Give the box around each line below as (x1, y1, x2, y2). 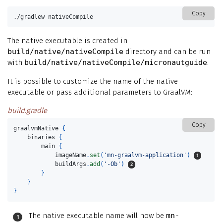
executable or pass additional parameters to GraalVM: (7, 88, 192, 97)
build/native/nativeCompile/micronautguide (24, 58, 207, 67)
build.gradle (7, 106, 47, 115)
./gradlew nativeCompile (13, 13, 94, 21)
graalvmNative (13, 125, 59, 132)
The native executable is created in (7, 36, 127, 46)
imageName (55, 152, 87, 159)
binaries (27, 134, 55, 141)
